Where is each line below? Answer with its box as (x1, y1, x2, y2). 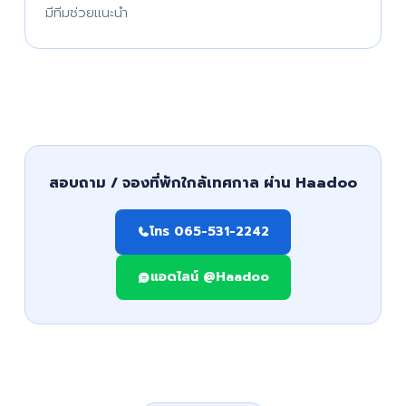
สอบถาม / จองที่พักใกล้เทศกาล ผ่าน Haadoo (49, 172, 357, 194)
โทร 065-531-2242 (150, 222, 269, 241)
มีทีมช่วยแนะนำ (44, 3, 128, 23)
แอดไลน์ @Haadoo (150, 267, 269, 286)
